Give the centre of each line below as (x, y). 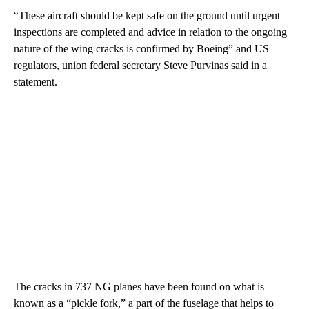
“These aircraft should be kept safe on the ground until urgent (147, 15)
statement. (36, 81)
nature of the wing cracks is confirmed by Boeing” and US (141, 48)
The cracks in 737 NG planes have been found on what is (139, 286)
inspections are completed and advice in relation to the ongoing (150, 32)
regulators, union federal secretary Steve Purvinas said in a (140, 65)
